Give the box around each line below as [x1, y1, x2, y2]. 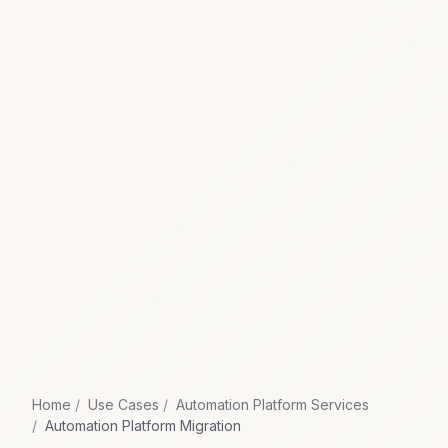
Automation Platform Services [176, 396, 369, 414]
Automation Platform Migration [45, 417, 241, 435]
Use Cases [88, 396, 159, 414]
